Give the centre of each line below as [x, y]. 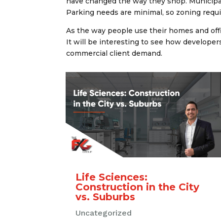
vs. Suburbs [106, 197]
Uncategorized [104, 213]
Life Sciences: [112, 177]
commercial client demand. [115, 54]
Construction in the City [138, 187]
